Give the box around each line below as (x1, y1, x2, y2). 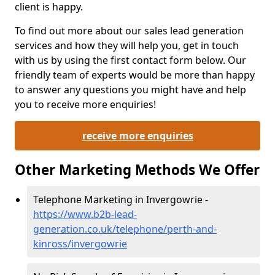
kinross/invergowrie (33, 237, 127, 251)
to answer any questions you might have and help (15, 83, 246, 97)
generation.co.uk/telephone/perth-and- (33, 222, 217, 236)
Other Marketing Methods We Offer (15, 160, 260, 180)
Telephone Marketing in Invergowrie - (33, 193, 208, 207)
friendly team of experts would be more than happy (15, 68, 255, 82)
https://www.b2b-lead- (33, 207, 137, 222)
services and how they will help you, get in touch (15, 39, 239, 53)
